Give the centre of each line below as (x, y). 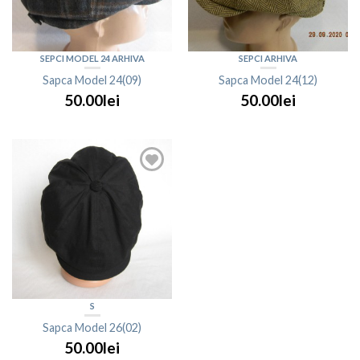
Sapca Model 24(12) (268, 80)
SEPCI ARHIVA (268, 59)
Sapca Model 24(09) (92, 80)
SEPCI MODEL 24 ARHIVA (92, 59)
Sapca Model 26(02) (92, 328)
